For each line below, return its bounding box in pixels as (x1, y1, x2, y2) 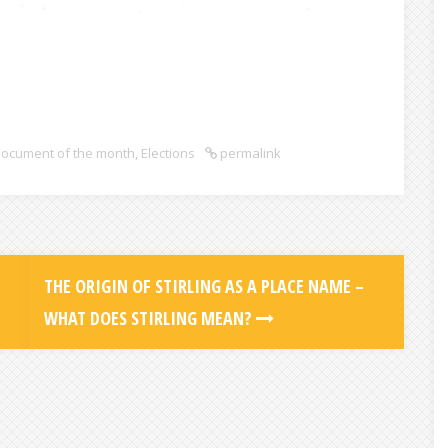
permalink (217, 144, 281, 163)
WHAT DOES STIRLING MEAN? (44, 306, 256, 331)
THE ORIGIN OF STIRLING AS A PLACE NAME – (44, 274, 364, 299)
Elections (141, 144, 195, 163)
